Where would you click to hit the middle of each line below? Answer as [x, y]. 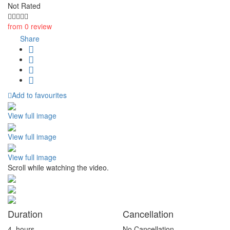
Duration [25, 213]
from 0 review [30, 26]
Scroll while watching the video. [58, 167]
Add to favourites [39, 95]
